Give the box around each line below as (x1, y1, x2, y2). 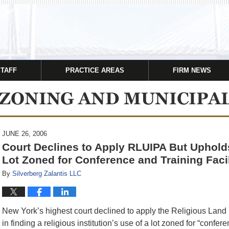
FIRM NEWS (173, 66, 211, 74)
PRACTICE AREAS (65, 66, 124, 74)
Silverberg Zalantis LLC (12, 170, 81, 177)
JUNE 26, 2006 (2, 130, 47, 138)
